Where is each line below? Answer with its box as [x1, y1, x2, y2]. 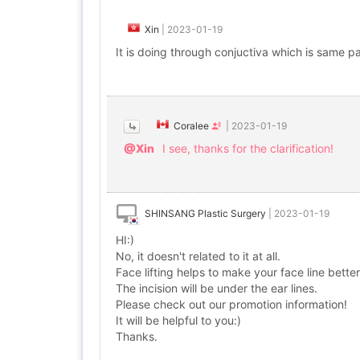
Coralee [174, 120, 209, 132]
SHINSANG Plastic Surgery [145, 207, 266, 219]
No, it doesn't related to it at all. [116, 249, 280, 263]
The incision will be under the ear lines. [116, 281, 317, 295]
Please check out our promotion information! [116, 297, 347, 311]
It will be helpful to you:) [116, 313, 241, 327]
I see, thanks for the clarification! [162, 141, 333, 155]
